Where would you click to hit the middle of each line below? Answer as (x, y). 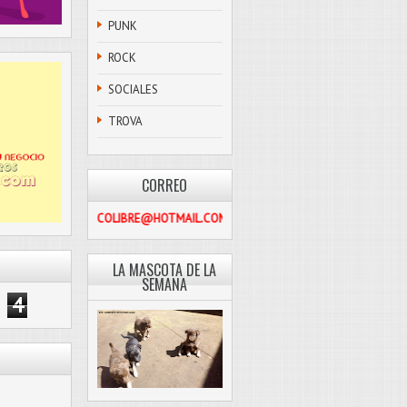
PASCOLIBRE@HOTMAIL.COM (242, 218)
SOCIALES (133, 89)
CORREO (164, 185)
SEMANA (164, 284)
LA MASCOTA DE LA (164, 270)
